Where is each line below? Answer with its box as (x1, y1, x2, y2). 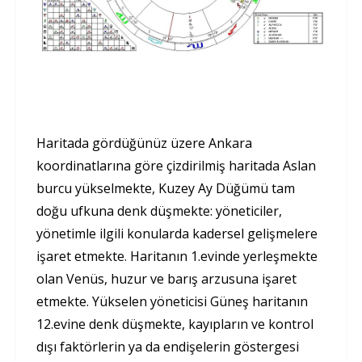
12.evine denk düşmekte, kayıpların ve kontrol (36, 315, 314, 334)
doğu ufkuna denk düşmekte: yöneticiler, (36, 202, 282, 221)
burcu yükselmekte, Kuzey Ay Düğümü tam (36, 179, 295, 198)
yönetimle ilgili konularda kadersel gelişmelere (36, 225, 318, 243)
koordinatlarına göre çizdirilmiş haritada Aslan (36, 157, 316, 175)
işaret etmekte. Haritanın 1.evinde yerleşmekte (36, 247, 318, 266)
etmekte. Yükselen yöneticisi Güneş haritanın (36, 293, 308, 311)
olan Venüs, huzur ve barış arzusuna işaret (36, 270, 297, 288)
